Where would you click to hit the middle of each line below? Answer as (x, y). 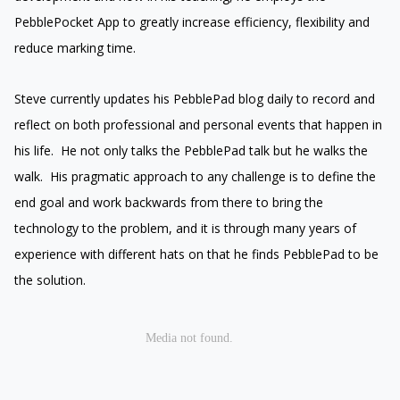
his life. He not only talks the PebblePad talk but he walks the (191, 150)
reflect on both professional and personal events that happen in (198, 124)
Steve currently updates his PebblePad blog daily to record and (195, 98)
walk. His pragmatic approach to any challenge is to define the (195, 176)
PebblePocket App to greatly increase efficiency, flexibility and (192, 21)
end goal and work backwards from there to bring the (169, 202)
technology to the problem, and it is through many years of (185, 228)
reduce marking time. (79, 47)
